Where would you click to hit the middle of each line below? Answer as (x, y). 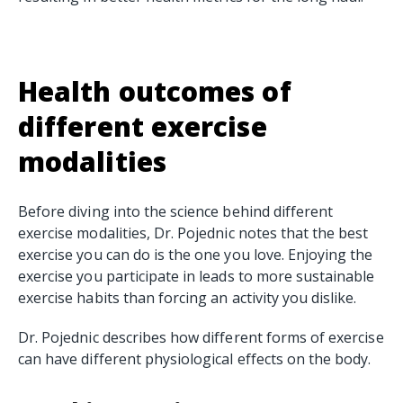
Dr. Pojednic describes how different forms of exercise (201, 338)
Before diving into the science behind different (176, 212)
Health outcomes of (155, 92)
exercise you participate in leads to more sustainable (197, 277)
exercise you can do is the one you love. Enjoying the (196, 255)
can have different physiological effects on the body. (197, 359)
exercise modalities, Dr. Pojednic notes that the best (193, 233)
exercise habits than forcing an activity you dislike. (189, 298)
